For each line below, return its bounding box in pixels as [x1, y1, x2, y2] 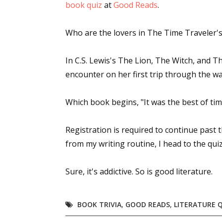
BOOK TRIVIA [77, 200, 121, 209]
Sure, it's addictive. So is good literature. [65, 166, 213, 177]
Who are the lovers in [65, 27, 147, 38]
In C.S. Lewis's [65, 55, 118, 66]
